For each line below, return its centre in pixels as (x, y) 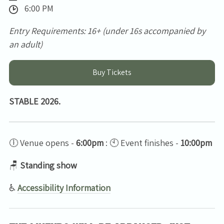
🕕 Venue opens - (42, 142)
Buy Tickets (112, 72)
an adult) (26, 44)
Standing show (48, 165)
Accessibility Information (64, 187)
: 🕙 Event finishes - (142, 142)
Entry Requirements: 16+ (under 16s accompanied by (107, 31)
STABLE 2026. (35, 101)
